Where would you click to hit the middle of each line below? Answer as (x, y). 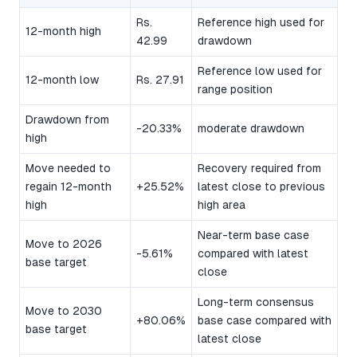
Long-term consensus (256, 302)
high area (222, 205)
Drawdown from (67, 120)
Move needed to (68, 169)
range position (235, 90)
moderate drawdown (251, 129)
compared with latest (253, 254)
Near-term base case (253, 235)
